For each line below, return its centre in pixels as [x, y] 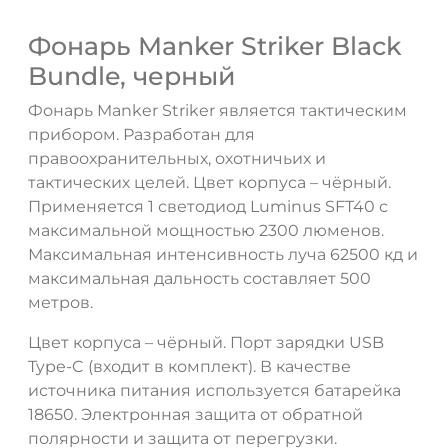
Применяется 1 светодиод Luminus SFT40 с [208, 206]
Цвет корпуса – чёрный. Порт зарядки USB [206, 342]
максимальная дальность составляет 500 [199, 278]
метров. [60, 302]
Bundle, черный [132, 75]
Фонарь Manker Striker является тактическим [217, 110]
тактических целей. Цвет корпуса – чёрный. [209, 182]
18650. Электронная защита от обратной [195, 414]
